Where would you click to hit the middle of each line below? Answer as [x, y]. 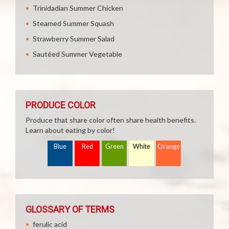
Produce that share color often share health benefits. [111, 120]
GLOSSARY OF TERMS [70, 209]
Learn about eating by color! [70, 130]
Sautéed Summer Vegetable [77, 54]
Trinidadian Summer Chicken [78, 8]
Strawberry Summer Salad [74, 39]
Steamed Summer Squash [73, 23]
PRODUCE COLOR [61, 105]
